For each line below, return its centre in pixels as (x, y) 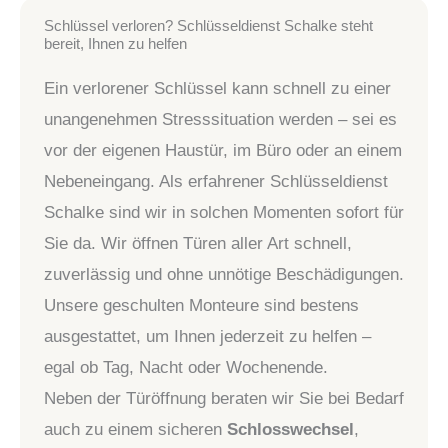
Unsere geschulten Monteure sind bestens (201, 305)
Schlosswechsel (290, 429)
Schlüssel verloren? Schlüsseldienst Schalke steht (208, 25)
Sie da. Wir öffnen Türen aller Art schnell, (198, 243)
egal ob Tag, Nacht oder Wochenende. (186, 367)
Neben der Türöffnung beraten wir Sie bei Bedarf (224, 398)
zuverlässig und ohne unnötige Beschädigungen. (224, 274)
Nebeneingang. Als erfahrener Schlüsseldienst (216, 181)
